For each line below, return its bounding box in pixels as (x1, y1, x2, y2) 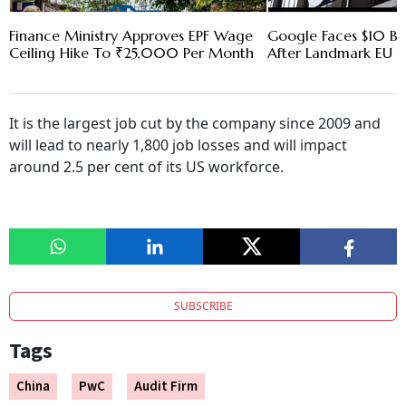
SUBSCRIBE (173, 298, 233, 314)
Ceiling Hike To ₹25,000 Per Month (9, 43, 254, 63)
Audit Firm (134, 377, 198, 397)
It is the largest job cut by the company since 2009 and (9, 113, 381, 134)
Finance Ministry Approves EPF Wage (9, 26, 253, 45)
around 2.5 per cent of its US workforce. (9, 157, 287, 178)
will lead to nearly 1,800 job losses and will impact (9, 135, 347, 156)
